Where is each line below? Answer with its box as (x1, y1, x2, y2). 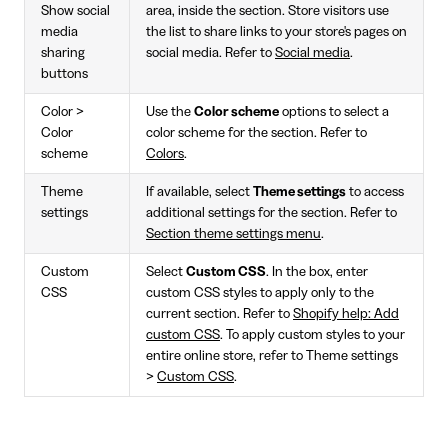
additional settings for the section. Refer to (146, 205, 397, 220)
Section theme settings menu (146, 226, 321, 241)
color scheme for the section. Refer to (146, 125, 367, 140)
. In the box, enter (266, 264, 368, 279)
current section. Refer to (146, 306, 293, 321)
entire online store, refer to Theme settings (146, 348, 398, 363)
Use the (146, 104, 194, 119)
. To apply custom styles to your (220, 327, 405, 342)
